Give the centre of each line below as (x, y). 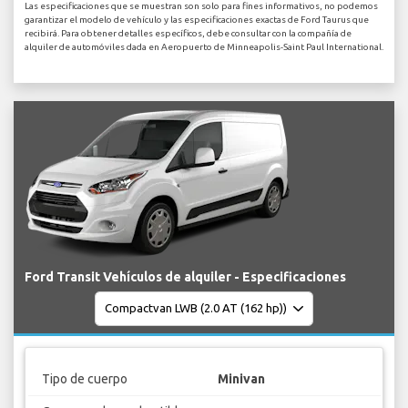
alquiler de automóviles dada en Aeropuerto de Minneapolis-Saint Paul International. (204, 46)
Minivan (241, 379)
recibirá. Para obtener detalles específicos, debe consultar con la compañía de (188, 33)
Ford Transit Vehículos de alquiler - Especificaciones (185, 276)
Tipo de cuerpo (84, 379)
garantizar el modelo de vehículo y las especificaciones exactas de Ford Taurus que (197, 19)
